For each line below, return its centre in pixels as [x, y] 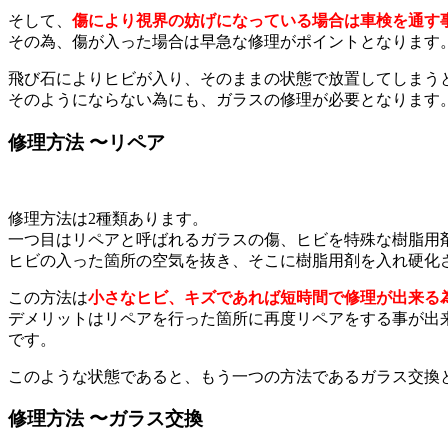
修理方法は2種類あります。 [108, 218]
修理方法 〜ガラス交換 [105, 419]
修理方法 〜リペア [86, 142]
